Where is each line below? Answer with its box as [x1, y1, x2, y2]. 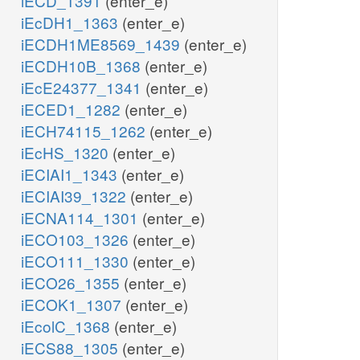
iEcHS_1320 [21, 141, 112, 164]
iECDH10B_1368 [21, 55, 145, 77]
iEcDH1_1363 [21, 11, 122, 34]
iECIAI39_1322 [21, 185, 130, 207]
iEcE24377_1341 [21, 76, 145, 99]
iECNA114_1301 [21, 207, 142, 229]
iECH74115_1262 [21, 120, 149, 142]
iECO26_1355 [21, 272, 124, 294]
